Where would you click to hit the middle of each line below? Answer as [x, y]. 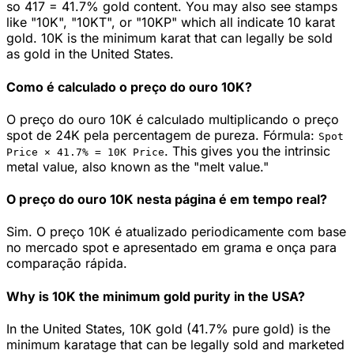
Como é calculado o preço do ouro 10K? [129, 87]
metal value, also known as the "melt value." [137, 166]
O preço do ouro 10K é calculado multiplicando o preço [173, 119]
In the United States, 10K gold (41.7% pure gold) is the [168, 328]
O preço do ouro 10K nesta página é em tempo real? [167, 200]
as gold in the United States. [90, 54]
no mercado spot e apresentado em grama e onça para [171, 248]
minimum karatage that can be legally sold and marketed [175, 344]
